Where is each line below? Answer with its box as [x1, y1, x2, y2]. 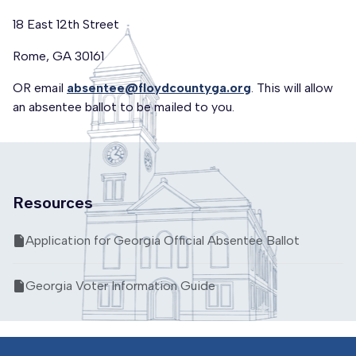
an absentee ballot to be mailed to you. [13, 99, 234, 114]
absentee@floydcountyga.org [67, 80, 251, 95]
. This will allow [251, 80, 333, 95]
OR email [13, 80, 67, 95]
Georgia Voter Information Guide [25, 278, 215, 293]
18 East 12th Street [13, 17, 119, 32]
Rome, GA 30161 [13, 48, 104, 64]
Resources [13, 193, 93, 211]
